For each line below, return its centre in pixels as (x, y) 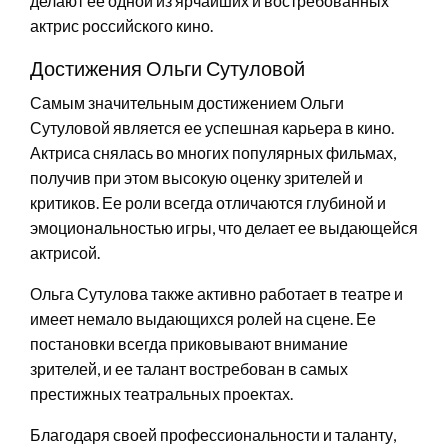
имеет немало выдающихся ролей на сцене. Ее (203, 318)
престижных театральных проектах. (161, 393)
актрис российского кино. (121, 25)
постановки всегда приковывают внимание (189, 343)
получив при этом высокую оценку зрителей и (196, 177)
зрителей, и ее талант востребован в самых (189, 368)
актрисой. (65, 252)
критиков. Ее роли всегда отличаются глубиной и (208, 202)
